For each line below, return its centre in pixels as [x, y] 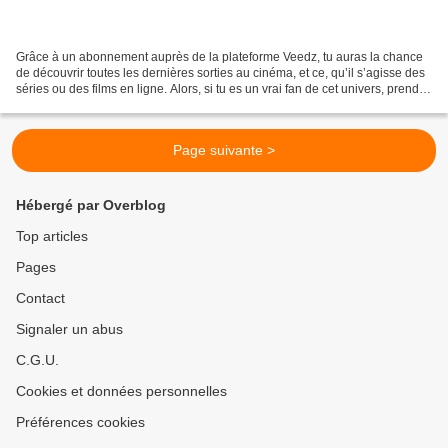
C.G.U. [37, 360]
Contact [40, 298]
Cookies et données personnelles [121, 391]
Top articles [52, 236]
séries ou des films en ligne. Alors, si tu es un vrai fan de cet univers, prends [220, 89]
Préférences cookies [80, 422]
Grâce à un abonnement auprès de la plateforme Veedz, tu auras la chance [219, 57]
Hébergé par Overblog [91, 205]
